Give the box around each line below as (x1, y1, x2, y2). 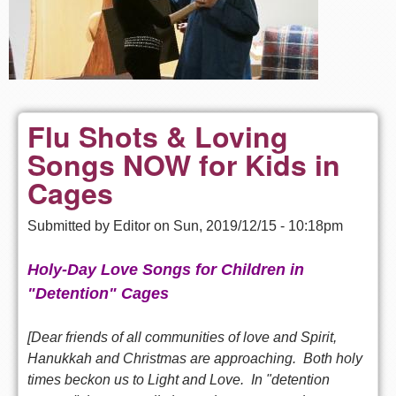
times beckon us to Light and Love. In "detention (27, 371, 330, 387)
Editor (113, 217, 150, 233)
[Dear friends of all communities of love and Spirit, (27, 329, 337, 345)
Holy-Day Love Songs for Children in (27, 260, 304, 278)
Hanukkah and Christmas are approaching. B (27, 350, 313, 366)
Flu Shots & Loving (27, 115, 288, 156)
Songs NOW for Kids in (27, 143, 340, 185)
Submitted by (27, 217, 113, 233)
